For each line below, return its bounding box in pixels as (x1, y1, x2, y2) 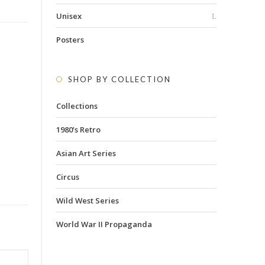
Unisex (56, 10, 82, 21)
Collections (56, 100, 98, 111)
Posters (56, 34, 84, 45)
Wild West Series (56, 195, 119, 206)
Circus (56, 171, 79, 182)
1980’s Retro (56, 124, 101, 135)
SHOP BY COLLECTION (67, 74, 171, 84)
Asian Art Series (56, 147, 116, 159)
